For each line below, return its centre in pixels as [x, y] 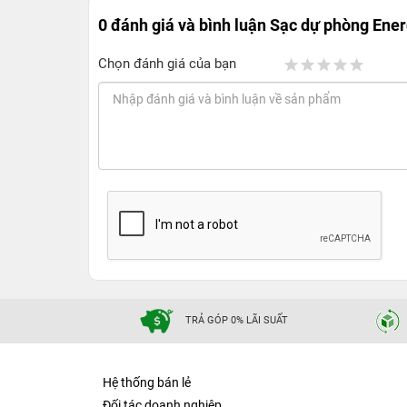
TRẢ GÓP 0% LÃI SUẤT [237, 321]
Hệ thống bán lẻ [147, 382]
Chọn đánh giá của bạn [167, 63]
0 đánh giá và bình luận [184, 25]
